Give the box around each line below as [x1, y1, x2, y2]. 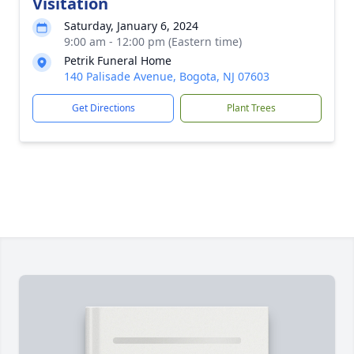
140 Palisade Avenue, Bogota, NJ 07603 [64, 69, 269, 84]
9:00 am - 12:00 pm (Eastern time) [64, 34, 242, 49]
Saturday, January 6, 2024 [64, 18, 198, 33]
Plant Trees [226, 101, 276, 115]
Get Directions [71, 101, 135, 115]
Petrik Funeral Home [64, 53, 171, 68]
